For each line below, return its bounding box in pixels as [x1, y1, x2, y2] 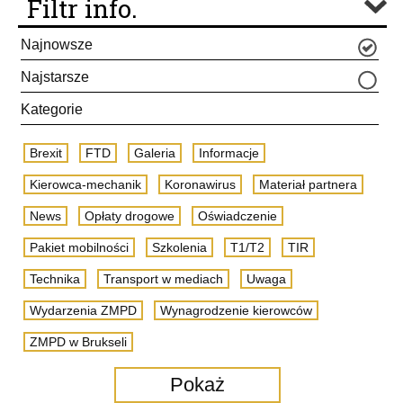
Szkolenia [152, 240, 207, 255]
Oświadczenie [198, 209, 277, 223]
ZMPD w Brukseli [30, 335, 127, 349]
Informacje [199, 146, 259, 160]
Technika [30, 272, 80, 286]
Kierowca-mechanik [30, 177, 141, 192]
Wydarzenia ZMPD [30, 303, 137, 318]
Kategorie [21, 102, 83, 117]
